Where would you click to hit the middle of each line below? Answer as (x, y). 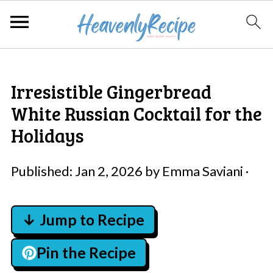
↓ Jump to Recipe (83, 220)
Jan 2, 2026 (108, 171)
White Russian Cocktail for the (136, 113)
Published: (43, 171)
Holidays (47, 135)
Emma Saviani (202, 171)
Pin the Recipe (86, 253)
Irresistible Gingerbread (111, 91)
